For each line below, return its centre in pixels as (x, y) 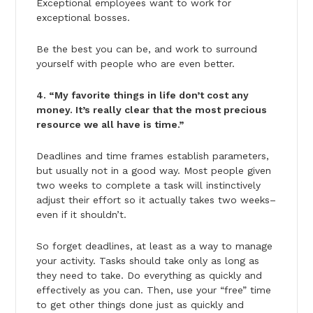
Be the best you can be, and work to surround (146, 49)
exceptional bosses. (83, 17)
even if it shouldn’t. (81, 214)
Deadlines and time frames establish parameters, (152, 155)
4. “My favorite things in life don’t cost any (142, 95)
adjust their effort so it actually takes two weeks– (156, 199)
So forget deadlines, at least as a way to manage (154, 246)
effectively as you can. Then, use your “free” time (153, 290)
